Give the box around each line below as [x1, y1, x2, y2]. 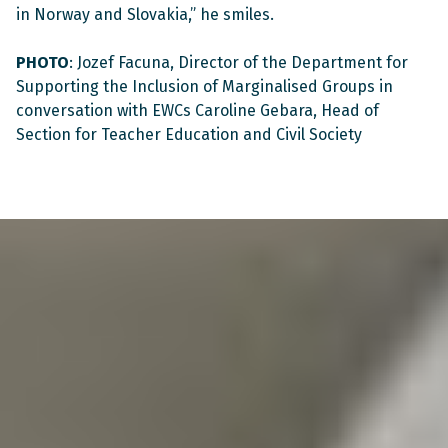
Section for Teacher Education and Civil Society [16, 124, 362, 144]
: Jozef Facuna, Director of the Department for [69, 52, 408, 72]
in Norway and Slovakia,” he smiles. [16, 4, 278, 24]
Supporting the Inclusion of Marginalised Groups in [16, 76, 393, 96]
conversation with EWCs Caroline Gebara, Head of [16, 100, 379, 120]
